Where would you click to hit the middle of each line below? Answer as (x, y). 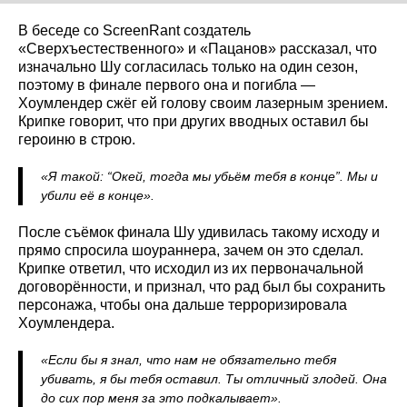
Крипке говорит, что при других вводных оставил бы (194, 121)
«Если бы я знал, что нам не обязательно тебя (189, 359)
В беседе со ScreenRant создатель (134, 30)
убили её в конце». (98, 195)
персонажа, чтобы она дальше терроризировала (183, 304)
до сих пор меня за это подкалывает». (161, 397)
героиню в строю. (77, 139)
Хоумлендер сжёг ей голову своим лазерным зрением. (203, 103)
